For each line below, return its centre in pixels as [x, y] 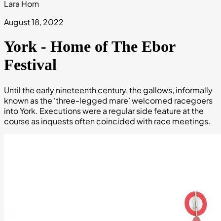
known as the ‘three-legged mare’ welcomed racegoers [108, 100]
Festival [30, 65]
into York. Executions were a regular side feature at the [104, 110]
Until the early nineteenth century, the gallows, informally [108, 90]
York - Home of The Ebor [90, 47]
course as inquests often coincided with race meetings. [107, 121]
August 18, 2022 [34, 22]
